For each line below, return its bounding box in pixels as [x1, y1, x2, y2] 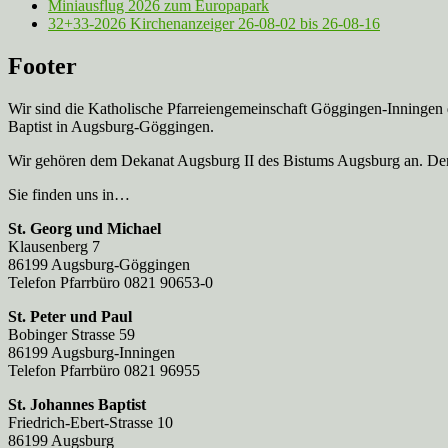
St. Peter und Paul [8, 307, 132, 325]
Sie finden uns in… [8, 185, 130, 203]
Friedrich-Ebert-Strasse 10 [8, 413, 173, 431]
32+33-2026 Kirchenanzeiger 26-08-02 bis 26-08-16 [48, 14, 380, 32]
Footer [8, 52, 77, 79]
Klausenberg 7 [8, 237, 100, 255]
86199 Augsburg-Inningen [8, 343, 175, 361]
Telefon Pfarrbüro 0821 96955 [8, 361, 200, 379]
